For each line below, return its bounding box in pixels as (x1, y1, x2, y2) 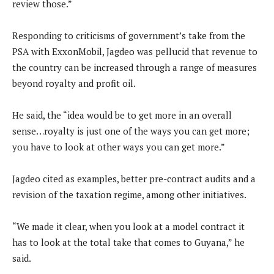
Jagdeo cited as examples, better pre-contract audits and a (12, 172, 256, 185)
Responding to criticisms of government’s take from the (12, 29, 245, 42)
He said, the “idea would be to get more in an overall (12, 109, 232, 122)
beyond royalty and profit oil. (12, 77, 136, 90)
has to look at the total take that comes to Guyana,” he (12, 236, 245, 249)
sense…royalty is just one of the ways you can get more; (12, 125, 250, 138)
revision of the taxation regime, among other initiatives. (12, 188, 246, 201)
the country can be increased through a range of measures (12, 61, 257, 74)
